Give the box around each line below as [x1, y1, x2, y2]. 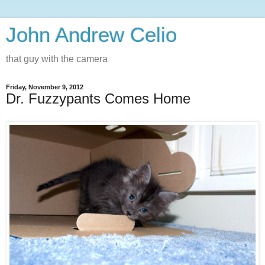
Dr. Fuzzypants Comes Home [6, 91, 190, 106]
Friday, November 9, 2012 [6, 83, 83, 91]
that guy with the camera [6, 54, 108, 64]
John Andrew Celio [6, 24, 177, 46]
